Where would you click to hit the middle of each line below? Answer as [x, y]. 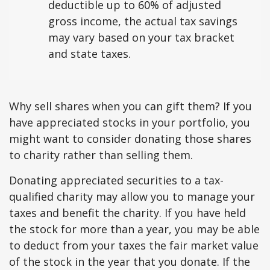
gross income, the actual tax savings [143, 21]
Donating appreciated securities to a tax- [116, 181]
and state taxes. [89, 54]
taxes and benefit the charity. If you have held [127, 213]
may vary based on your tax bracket [141, 38]
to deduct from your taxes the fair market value [134, 246]
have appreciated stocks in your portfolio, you [130, 123]
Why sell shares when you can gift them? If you [130, 106]
